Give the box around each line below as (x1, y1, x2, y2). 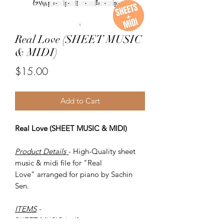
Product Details (15, 146, 66, 156)
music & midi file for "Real (15, 157, 102, 167)
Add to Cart (60, 95, 100, 105)
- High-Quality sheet (68, 146, 135, 156)
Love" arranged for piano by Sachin (15, 169, 132, 179)
